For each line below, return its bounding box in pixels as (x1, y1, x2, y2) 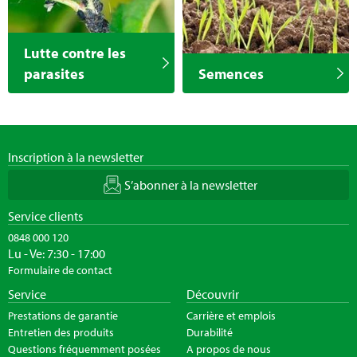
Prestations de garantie (8, 308, 118, 323)
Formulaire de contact (8, 262, 112, 277)
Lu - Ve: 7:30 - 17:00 (8, 245, 105, 261)
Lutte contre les (24, 42, 126, 62)
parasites (24, 63, 84, 83)
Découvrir (186, 285, 239, 302)
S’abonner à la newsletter (124, 176, 257, 193)
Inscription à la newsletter (8, 148, 143, 165)
